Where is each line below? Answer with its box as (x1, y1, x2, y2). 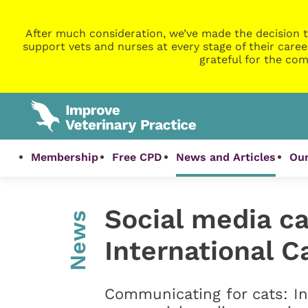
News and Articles (176, 151, 276, 164)
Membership (31, 151, 99, 164)
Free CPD (112, 151, 163, 164)
